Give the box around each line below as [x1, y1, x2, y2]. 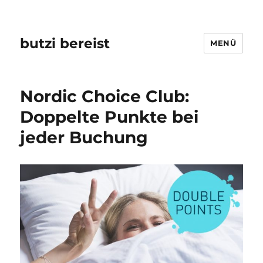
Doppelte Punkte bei [20, 107, 199, 127]
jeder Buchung [20, 127, 149, 147]
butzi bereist [20, 35, 110, 52]
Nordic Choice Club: [20, 86, 190, 106]
